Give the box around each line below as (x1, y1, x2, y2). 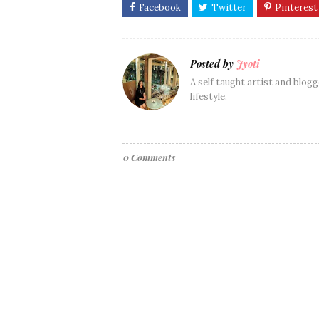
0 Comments (123, 151, 175, 164)
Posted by (190, 57, 234, 71)
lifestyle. (190, 90, 227, 103)
